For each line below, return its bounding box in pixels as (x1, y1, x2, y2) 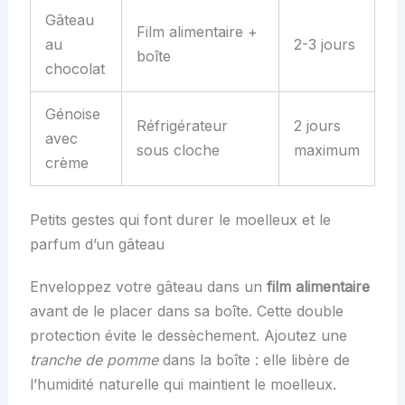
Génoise (44, 104, 100, 123)
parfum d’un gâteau (29, 234, 165, 253)
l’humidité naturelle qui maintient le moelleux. (29, 374, 336, 393)
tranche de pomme (29, 350, 158, 369)
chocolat (44, 59, 105, 78)
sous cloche (136, 140, 220, 159)
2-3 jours (293, 34, 355, 53)
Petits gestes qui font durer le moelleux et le (29, 210, 331, 229)
